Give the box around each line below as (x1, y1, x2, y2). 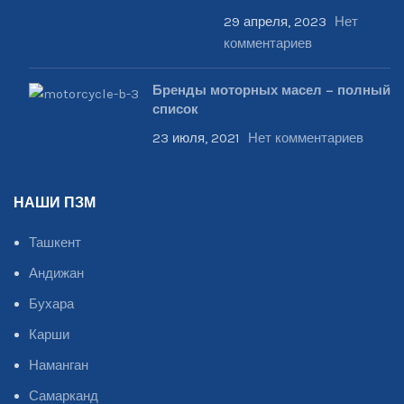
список (152, 98, 198, 121)
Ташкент (29, 234, 81, 251)
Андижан (29, 264, 84, 281)
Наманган (29, 356, 88, 373)
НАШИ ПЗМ (14, 191, 96, 216)
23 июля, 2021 (152, 129, 240, 146)
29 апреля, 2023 (223, 13, 326, 30)
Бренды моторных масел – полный (152, 79, 390, 102)
